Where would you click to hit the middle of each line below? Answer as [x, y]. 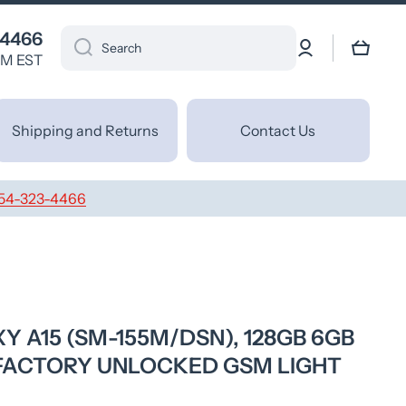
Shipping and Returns [86, 130]
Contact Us [278, 130]
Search [121, 48]
